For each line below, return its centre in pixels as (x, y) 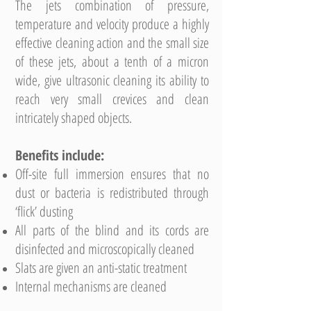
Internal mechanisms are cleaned (91, 286)
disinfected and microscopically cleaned (105, 249)
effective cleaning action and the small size (112, 43)
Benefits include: (60, 155)
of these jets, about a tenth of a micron (112, 61)
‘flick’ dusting (44, 211)
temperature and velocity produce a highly (112, 24)
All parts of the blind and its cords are (112, 230)
